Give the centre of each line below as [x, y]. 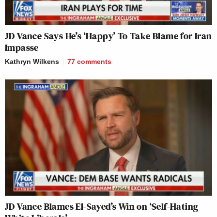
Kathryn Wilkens [32, 61]
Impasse [22, 47]
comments [94, 61]
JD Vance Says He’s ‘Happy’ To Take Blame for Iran [108, 36]
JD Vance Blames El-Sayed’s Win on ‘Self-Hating [102, 207]
